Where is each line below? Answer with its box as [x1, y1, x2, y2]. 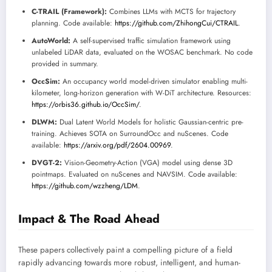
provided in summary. [32, 58, 98, 69]
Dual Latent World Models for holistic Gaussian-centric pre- [57, 116, 243, 127]
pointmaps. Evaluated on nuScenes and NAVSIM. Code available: [32, 168, 237, 180]
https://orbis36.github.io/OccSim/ [32, 98, 139, 110]
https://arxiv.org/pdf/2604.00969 [64, 139, 171, 151]
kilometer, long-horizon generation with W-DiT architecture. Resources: [32, 87, 251, 98]
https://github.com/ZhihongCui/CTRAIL [115, 17, 238, 29]
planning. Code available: [32, 17, 115, 29]
